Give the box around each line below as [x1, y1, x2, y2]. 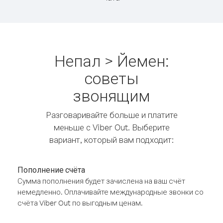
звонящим [73, 85, 150, 106]
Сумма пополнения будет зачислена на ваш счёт [17, 176, 185, 186]
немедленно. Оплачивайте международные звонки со [17, 187, 204, 197]
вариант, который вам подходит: [49, 134, 174, 145]
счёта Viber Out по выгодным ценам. [17, 198, 143, 208]
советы [84, 68, 139, 88]
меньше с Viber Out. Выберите [53, 122, 170, 132]
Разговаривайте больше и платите [45, 110, 178, 120]
